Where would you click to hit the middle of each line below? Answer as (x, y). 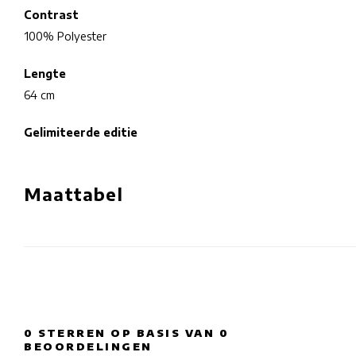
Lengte (45, 74)
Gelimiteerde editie (81, 132)
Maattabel (74, 194)
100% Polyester (65, 36)
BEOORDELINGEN (88, 346)
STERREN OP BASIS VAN (126, 333)
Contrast (51, 15)
